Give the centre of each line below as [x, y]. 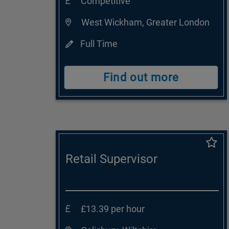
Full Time [98, 44]
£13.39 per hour [112, 209]
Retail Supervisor [111, 159]
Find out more [141, 78]
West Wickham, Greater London [145, 22]
